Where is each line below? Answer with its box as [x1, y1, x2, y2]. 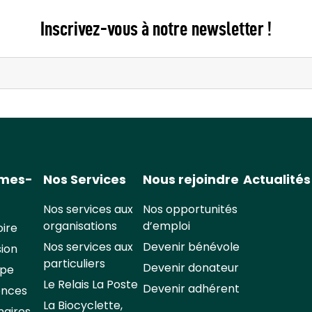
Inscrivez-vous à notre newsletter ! [40, 18, 272, 39]
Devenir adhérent [143, 280, 240, 297]
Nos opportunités [143, 201, 238, 217]
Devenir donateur [143, 259, 240, 276]
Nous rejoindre [143, 170, 240, 188]
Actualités [242, 170, 311, 188]
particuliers [42, 255, 105, 272]
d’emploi [143, 217, 191, 234]
